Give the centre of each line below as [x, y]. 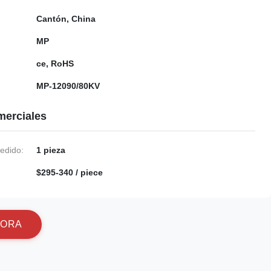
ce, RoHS [55, 64]
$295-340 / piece [70, 172]
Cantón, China [66, 19]
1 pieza [51, 150]
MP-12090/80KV [68, 86]
